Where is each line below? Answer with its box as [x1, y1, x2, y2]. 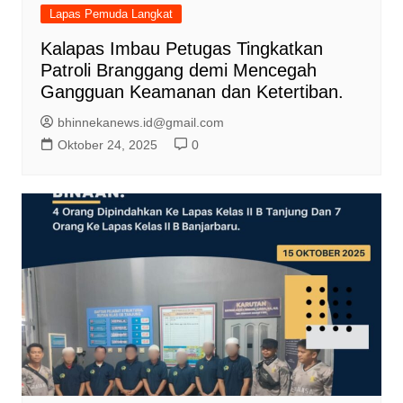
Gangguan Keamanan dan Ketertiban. [40, 82, 344, 103]
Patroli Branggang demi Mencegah [40, 60, 317, 81]
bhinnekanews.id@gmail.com [57, 115, 224, 130]
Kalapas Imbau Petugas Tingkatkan [40, 39, 323, 59]
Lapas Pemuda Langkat [49, 7, 173, 22]
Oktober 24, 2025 [57, 138, 157, 153]
